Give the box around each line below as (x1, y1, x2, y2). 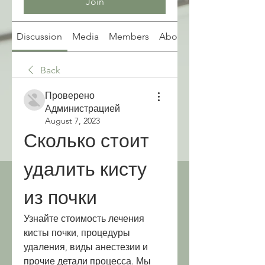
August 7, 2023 (45, 115, 100, 126)
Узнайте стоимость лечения (24, 213, 144, 224)
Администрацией (45, 103, 120, 114)
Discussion (17, 31, 63, 42)
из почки (24, 186, 97, 209)
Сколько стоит (24, 130, 149, 152)
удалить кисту (24, 158, 147, 180)
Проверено (45, 90, 95, 101)
